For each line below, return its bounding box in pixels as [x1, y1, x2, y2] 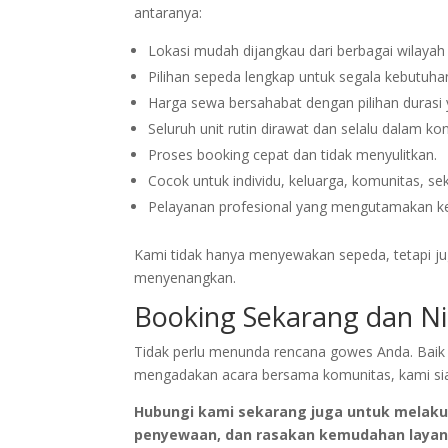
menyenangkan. [134, 267, 237, 287]
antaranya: [134, 2, 203, 22]
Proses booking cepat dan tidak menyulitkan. [148, 144, 438, 164]
